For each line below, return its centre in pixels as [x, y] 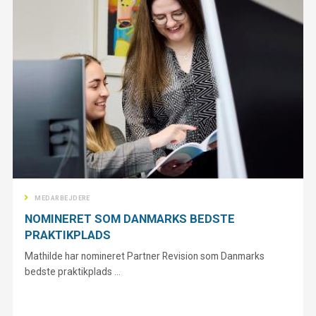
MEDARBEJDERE [62, 198]
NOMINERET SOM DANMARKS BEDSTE [130, 219]
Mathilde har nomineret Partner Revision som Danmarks [145, 256]
